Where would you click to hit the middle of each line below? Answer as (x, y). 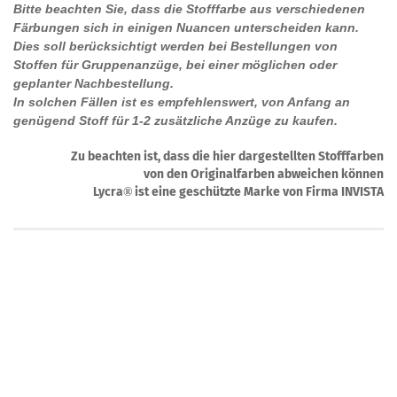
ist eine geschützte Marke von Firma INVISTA (258, 192)
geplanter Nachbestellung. (93, 83)
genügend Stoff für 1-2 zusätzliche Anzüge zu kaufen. (175, 121)
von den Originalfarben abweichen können (264, 174)
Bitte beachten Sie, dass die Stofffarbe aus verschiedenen (189, 9)
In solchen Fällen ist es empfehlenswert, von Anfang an (182, 102)
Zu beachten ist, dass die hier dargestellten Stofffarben (227, 156)
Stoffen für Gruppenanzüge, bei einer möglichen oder (175, 65)
